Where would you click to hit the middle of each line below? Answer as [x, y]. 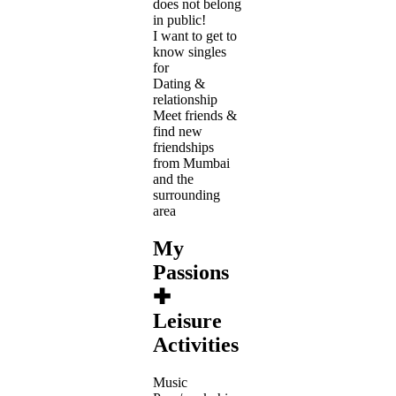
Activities [196, 344]
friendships [183, 147]
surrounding [187, 194]
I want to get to [195, 35]
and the [173, 179]
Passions [191, 272]
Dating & [179, 83]
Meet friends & [195, 115]
